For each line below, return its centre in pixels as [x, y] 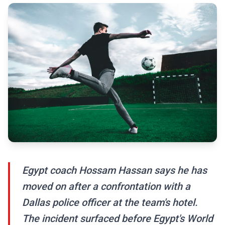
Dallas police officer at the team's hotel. [110, 203]
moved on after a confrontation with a [106, 187]
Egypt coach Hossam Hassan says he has [115, 171]
